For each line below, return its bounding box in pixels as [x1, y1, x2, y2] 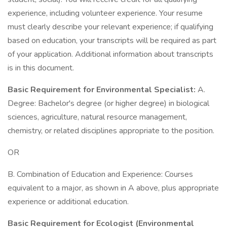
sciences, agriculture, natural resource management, [8, 111, 187, 123]
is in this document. [8, 62, 74, 73]
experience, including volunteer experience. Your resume [8, 8, 203, 19]
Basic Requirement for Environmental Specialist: [8, 84, 198, 95]
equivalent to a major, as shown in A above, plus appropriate [8, 182, 219, 194]
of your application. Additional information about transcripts [8, 49, 213, 60]
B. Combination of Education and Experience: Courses [8, 169, 193, 180]
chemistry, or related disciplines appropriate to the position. [8, 125, 214, 136]
